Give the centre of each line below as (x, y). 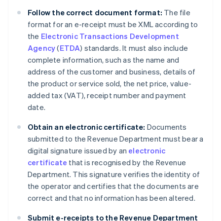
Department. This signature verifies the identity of (114, 174)
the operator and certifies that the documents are (113, 186)
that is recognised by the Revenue (127, 163)
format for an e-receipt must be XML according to (113, 24)
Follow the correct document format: (95, 13)
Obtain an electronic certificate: (87, 127)
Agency (42, 48)
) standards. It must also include (134, 48)
